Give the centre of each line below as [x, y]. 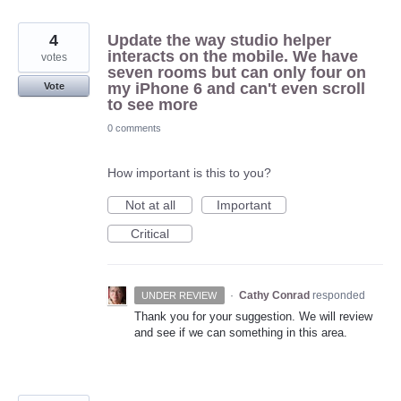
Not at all [150, 205]
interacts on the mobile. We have [233, 57]
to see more [153, 105]
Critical [150, 234]
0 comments [134, 128]
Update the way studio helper [219, 41]
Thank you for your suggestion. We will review [253, 317]
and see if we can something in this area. [241, 333]
